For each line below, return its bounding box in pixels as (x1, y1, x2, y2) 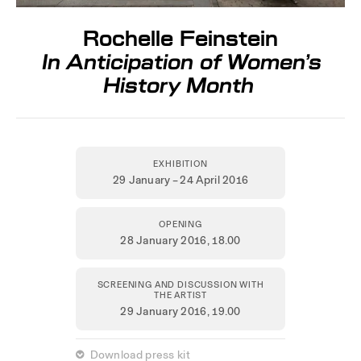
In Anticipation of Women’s (39, 44, 326, 80)
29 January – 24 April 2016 (112, 170, 249, 189)
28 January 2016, (120, 230, 213, 249)
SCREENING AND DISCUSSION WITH (97, 277, 264, 291)
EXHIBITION (153, 156, 208, 170)
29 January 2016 (120, 301, 207, 320)
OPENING (159, 217, 202, 230)
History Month (100, 67, 257, 103)
